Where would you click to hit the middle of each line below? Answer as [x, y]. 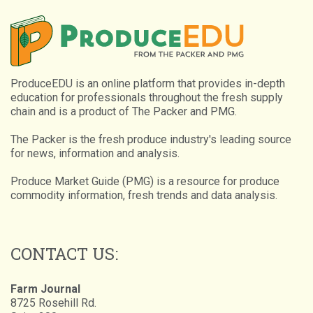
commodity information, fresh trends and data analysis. [144, 195]
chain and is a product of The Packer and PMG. [124, 111]
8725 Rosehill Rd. [53, 303]
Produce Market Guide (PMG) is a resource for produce [145, 181]
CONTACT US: [64, 253]
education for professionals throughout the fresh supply [147, 97]
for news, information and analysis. [95, 153]
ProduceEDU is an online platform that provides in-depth [148, 83]
